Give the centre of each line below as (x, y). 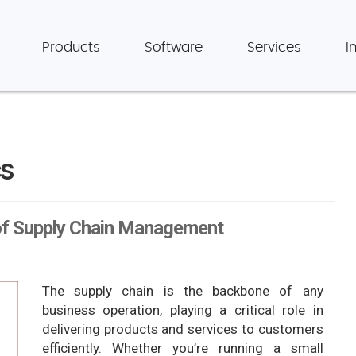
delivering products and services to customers (182, 329)
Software (174, 47)
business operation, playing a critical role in (182, 310)
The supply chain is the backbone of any (182, 291)
